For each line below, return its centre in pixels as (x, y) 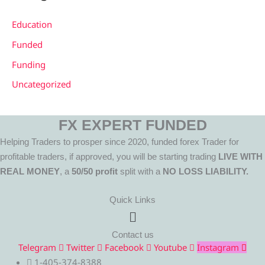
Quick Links (132, 200)
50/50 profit (95, 171)
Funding (29, 64)
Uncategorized (41, 84)
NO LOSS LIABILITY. (206, 171)
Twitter (80, 247)
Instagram (218, 247)
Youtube (170, 247)
